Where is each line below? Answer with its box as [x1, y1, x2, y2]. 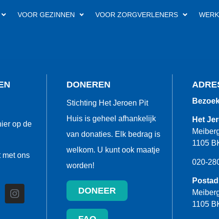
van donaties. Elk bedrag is [66, 130, 160, 138]
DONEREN [66, 80, 110, 89]
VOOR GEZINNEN [17, 11, 75, 19]
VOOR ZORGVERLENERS [95, 11, 178, 19]
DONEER [78, 186, 116, 196]
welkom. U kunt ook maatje [66, 146, 160, 154]
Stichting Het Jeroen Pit [66, 99, 148, 107]
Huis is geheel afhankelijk [66, 114, 156, 123]
